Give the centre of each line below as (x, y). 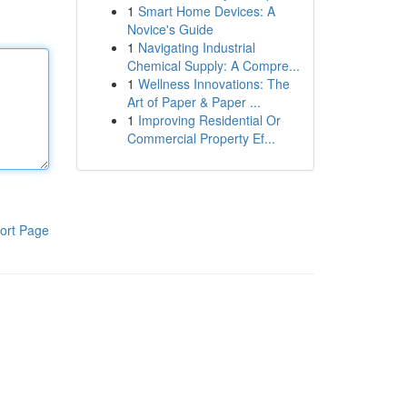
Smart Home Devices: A (206, 11)
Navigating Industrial (196, 47)
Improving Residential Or (209, 120)
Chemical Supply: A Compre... (213, 65)
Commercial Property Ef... (201, 138)
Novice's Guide (170, 29)
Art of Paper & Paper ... (194, 102)
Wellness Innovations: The (213, 84)
